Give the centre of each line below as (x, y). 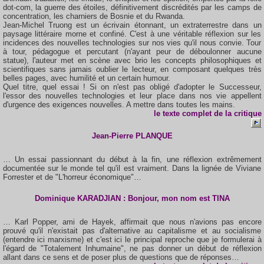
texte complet (188, 113)
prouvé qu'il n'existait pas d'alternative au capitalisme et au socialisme (132, 231)
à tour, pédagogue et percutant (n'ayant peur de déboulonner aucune (132, 52)
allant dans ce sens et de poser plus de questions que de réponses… (121, 257)
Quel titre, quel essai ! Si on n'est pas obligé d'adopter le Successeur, (132, 87)
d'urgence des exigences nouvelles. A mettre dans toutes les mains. (119, 105)
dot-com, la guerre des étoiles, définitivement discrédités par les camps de (132, 7)
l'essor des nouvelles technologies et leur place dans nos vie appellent (132, 96)
